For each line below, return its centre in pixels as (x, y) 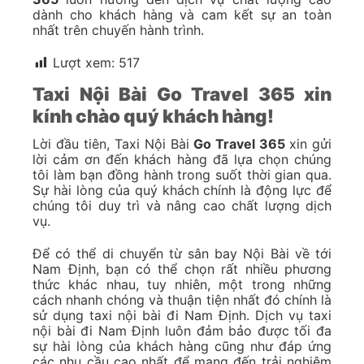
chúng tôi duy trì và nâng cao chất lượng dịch (182, 205)
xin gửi (311, 143)
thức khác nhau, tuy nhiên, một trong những (182, 284)
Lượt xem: (84, 63)
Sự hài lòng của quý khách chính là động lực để (182, 190)
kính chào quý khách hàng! (153, 115)
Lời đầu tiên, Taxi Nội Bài (113, 143)
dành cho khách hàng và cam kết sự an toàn (182, 15)
